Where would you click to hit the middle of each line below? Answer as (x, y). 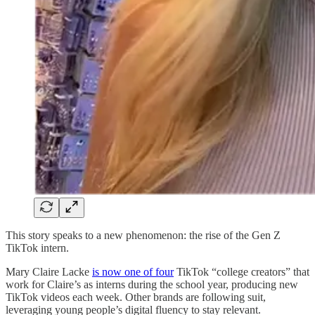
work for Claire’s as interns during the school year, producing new (152, 285)
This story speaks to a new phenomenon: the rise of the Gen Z (143, 236)
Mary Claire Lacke (49, 272)
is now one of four (133, 272)
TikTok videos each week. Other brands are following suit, (136, 297)
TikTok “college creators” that (242, 272)
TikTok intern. (37, 248)
